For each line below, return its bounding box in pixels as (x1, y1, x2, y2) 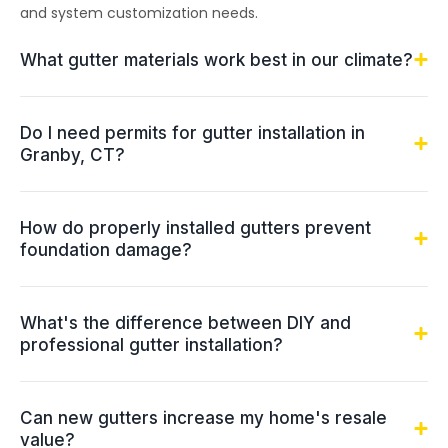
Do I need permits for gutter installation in (20, 122, 365, 143)
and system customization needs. (20, 2, 258, 23)
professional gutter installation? (20, 334, 283, 355)
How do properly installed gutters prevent (20, 217, 371, 238)
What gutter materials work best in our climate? (20, 49, 413, 70)
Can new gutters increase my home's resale (20, 407, 387, 428)
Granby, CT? (20, 144, 125, 165)
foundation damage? (20, 239, 192, 260)
